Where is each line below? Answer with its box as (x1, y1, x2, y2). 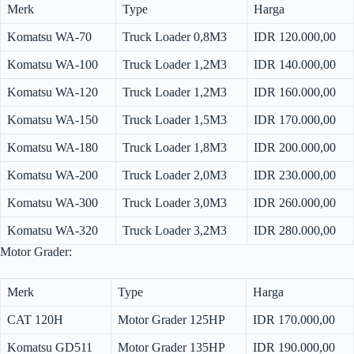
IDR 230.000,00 (254, 168, 336, 183)
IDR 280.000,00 (254, 224, 336, 238)
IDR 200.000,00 (254, 141, 336, 155)
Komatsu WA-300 (7, 196, 98, 210)
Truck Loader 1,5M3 (122, 113, 227, 127)
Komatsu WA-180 (7, 141, 98, 155)
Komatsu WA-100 (7, 58, 98, 72)
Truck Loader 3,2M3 (122, 224, 227, 238)
